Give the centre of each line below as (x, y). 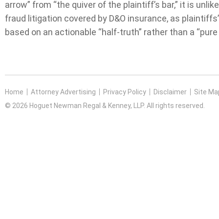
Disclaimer (170, 92)
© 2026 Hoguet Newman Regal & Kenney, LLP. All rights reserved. (105, 105)
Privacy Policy (125, 92)
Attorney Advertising (63, 92)
